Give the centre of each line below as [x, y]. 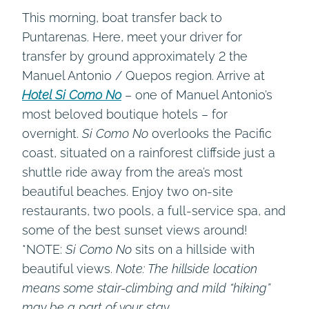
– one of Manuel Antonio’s [197, 95]
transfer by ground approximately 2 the [135, 57]
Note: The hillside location [187, 269]
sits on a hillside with [193, 250]
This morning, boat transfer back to [122, 18]
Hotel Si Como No [72, 95]
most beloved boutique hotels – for [125, 114]
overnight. [52, 134]
